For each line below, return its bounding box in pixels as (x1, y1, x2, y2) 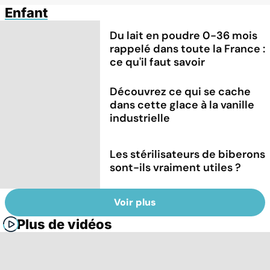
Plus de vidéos (17, 216, 112, 233)
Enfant (5, 4, 48, 20)
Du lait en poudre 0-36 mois (110, 28, 258, 43)
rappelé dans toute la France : (110, 41, 266, 56)
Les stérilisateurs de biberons (110, 146, 266, 162)
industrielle (110, 110, 171, 125)
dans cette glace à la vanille (110, 97, 255, 112)
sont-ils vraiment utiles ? (110, 160, 242, 175)
